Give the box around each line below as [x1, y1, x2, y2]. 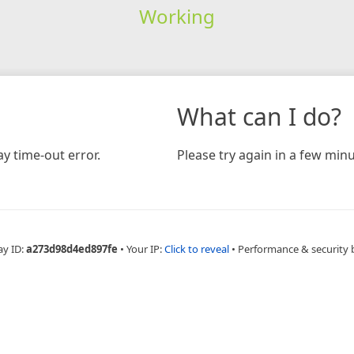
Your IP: [126, 241, 164, 256]
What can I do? [177, 100, 341, 133]
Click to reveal [164, 241, 229, 256]
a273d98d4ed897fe [26, 241, 118, 256]
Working [138, 2, 215, 29]
